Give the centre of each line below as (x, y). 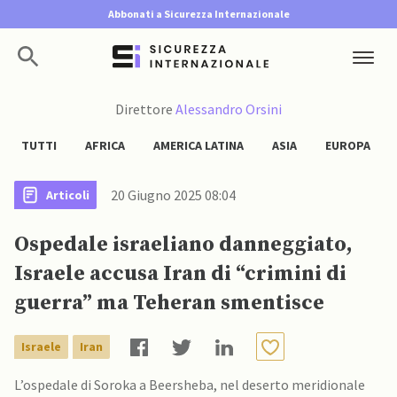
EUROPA (348, 145)
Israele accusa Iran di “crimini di (180, 274)
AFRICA (105, 145)
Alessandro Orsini (229, 109)
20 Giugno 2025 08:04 (173, 195)
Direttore (145, 109)
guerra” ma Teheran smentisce (169, 303)
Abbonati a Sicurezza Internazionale (198, 14)
